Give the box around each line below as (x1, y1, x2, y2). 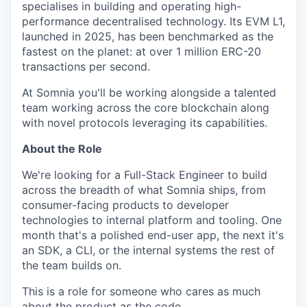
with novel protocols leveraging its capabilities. (22, 116, 267, 130)
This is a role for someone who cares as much (22, 284, 260, 298)
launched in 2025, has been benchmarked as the (22, 29, 273, 43)
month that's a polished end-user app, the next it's (22, 228, 284, 242)
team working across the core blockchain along (22, 101, 269, 114)
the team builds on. (22, 258, 121, 272)
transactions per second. (22, 60, 150, 73)
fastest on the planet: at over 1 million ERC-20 (22, 45, 261, 58)
